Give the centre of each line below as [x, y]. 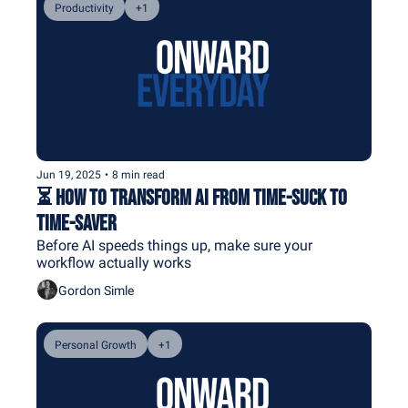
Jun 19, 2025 [69, 175]
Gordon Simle [96, 290]
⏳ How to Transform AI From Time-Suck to [192, 199]
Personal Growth [96, 346]
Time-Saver [76, 224]
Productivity [84, 9]
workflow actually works [114, 263]
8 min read [138, 175]
